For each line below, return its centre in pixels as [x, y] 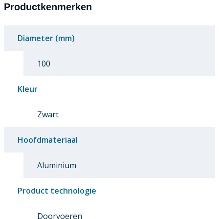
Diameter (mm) [46, 38]
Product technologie [57, 191]
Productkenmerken [48, 7]
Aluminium [57, 165]
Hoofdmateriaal [48, 140]
